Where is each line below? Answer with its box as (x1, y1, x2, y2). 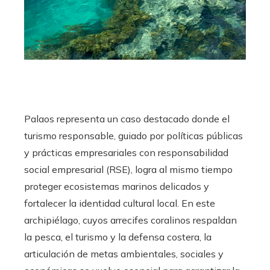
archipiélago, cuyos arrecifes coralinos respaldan (24, 214, 237, 227)
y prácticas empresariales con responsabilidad (24, 146, 228, 159)
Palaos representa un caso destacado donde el (24, 113, 230, 125)
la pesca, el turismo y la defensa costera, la (24, 231, 212, 243)
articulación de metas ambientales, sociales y (24, 248, 224, 260)
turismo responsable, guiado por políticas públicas (24, 130, 243, 142)
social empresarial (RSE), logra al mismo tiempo (24, 163, 233, 176)
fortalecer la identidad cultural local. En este (24, 197, 215, 210)
